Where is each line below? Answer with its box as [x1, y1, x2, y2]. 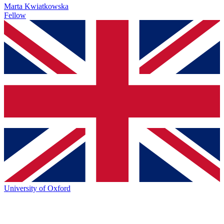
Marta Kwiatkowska [4, 2, 68, 11]
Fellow [4, 11, 26, 20]
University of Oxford [4, 184, 70, 193]
